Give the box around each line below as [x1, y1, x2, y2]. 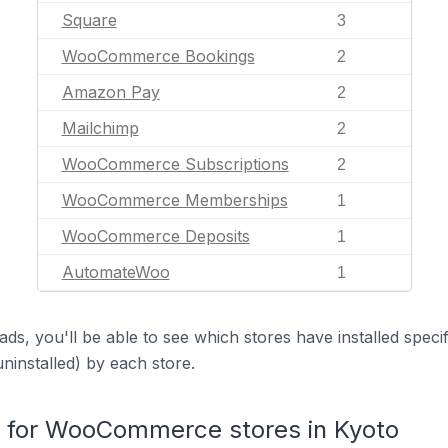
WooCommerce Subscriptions [61, 154, 289, 174]
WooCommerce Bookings [61, 46, 255, 66]
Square [61, 10, 117, 30]
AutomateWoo [61, 262, 170, 282]
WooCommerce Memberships [61, 190, 288, 210]
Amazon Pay [61, 82, 160, 102]
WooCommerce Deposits [61, 226, 250, 246]
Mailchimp [61, 118, 139, 138]
